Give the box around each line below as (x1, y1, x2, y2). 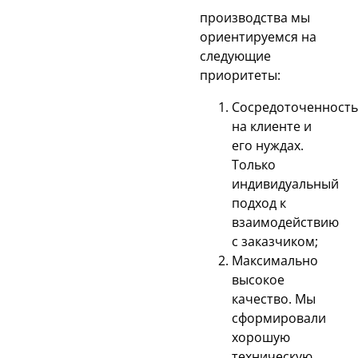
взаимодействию (232, 213, 339, 231)
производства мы (200, 8, 310, 26)
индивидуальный (232, 174, 339, 193)
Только (232, 155, 276, 173)
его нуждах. (232, 136, 304, 154)
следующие (200, 46, 271, 65)
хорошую (232, 328, 290, 346)
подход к (232, 193, 286, 212)
